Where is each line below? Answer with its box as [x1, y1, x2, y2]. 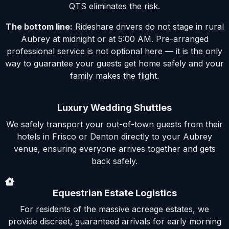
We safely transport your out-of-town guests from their [6, 119, 223, 129]
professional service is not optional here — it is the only [7, 46, 222, 57]
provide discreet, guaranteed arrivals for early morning [8, 216, 221, 227]
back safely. [91, 155, 138, 166]
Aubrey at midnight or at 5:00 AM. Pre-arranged [20, 34, 209, 44]
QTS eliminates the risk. [69, 1, 160, 12]
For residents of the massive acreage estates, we [20, 204, 209, 215]
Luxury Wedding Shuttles [57, 102, 172, 113]
